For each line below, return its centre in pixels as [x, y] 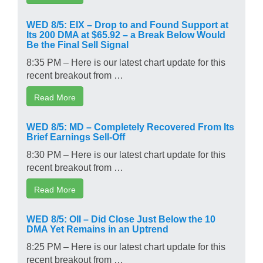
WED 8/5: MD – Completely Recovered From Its [130, 126]
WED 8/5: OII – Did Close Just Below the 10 [121, 218]
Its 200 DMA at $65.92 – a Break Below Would [126, 34]
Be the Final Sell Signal [77, 44]
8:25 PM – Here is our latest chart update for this [126, 246]
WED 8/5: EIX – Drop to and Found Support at [127, 24]
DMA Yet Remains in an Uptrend [97, 228]
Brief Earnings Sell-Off [76, 136]
